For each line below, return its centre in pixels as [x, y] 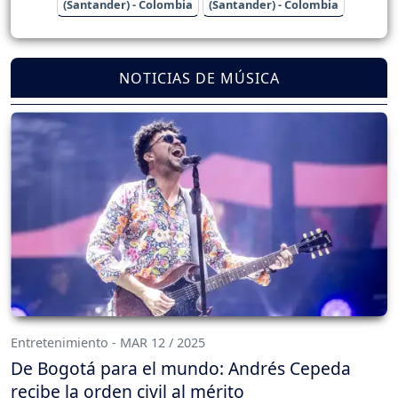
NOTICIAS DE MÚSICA [199, 78]
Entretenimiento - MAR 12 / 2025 [108, 342]
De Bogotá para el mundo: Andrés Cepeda [181, 368]
